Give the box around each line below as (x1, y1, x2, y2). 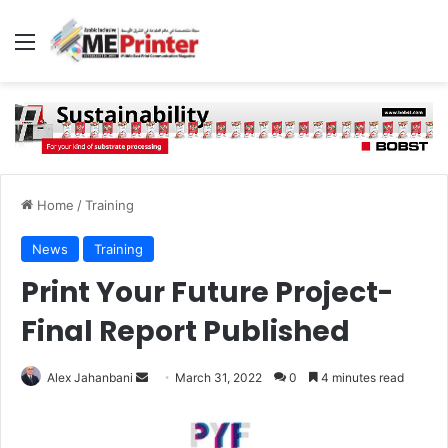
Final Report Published (21, 311, 350, 351)
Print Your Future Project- (21, 272, 393, 312)
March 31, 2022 (175, 369, 262, 385)
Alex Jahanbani (47, 369, 133, 385)
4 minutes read (318, 369, 404, 385)
